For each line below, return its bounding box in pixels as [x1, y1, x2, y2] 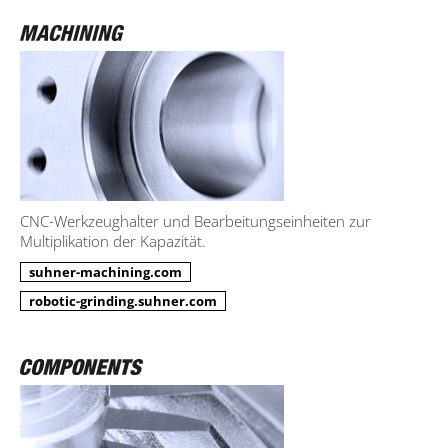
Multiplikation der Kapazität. [20, 230, 206, 251]
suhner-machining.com [29, 262, 182, 281]
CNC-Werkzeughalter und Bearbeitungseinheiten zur [20, 210, 371, 231]
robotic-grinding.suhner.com [29, 291, 217, 310]
